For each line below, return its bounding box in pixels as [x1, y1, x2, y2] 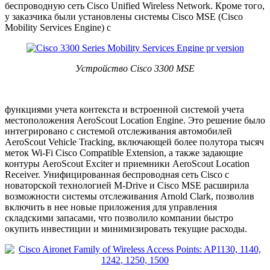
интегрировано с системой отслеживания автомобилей [5, 126, 232, 137]
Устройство [75, 63, 130, 74]
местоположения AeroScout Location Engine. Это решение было [5, 115, 265, 126]
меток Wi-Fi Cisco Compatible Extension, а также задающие [5, 148, 243, 159]
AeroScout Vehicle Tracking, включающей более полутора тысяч [5, 137, 264, 148]
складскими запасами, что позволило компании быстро [5, 213, 233, 224]
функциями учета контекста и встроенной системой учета [5, 104, 244, 115]
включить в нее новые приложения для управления [5, 202, 217, 213]
